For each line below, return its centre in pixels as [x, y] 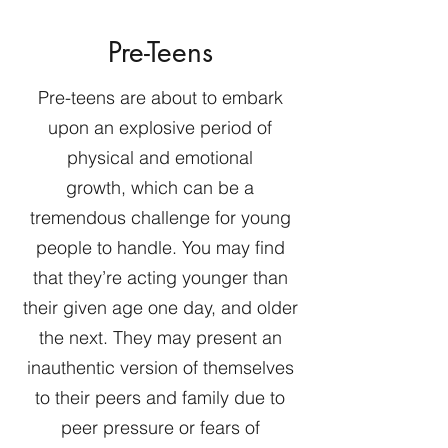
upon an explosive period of [160, 127]
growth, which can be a [160, 187]
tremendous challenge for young [160, 217]
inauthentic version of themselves [160, 367]
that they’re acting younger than [160, 277]
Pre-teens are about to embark [160, 97]
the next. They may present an [160, 337]
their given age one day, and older [160, 307]
